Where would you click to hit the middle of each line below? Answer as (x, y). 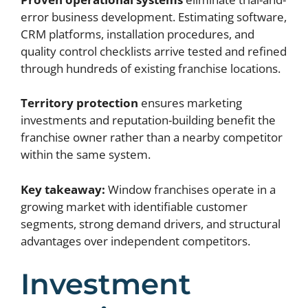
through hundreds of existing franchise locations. (151, 68)
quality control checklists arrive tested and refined (154, 51)
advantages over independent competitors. (135, 241)
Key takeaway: (63, 189)
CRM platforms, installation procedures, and (137, 34)
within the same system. (86, 155)
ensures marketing (190, 103)
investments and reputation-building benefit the (148, 120)
